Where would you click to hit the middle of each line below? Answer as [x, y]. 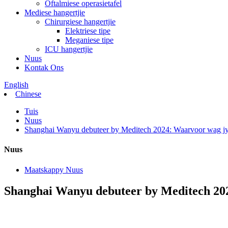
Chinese [28, 94]
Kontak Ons [44, 67]
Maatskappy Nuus [54, 169]
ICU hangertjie [69, 49]
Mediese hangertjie [55, 12]
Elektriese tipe [88, 31]
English [16, 85]
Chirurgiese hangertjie [80, 22]
